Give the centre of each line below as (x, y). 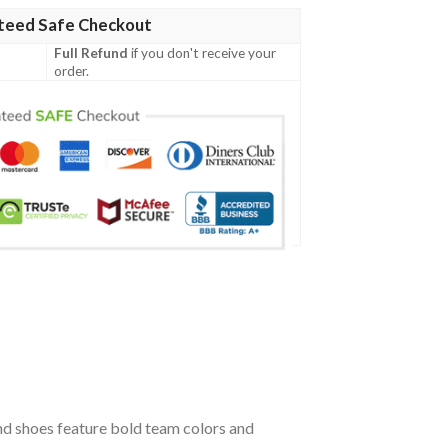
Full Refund (91, 53)
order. (72, 71)
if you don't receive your (202, 53)
